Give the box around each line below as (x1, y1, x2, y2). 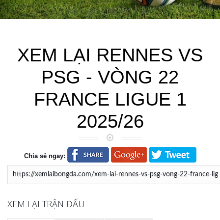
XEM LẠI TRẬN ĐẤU (7, 198, 85, 210)
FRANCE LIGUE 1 (33, 88, 187, 110)
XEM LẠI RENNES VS (17, 44, 203, 65)
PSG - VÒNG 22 (41, 66, 179, 87)
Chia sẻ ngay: (24, 152, 65, 160)
